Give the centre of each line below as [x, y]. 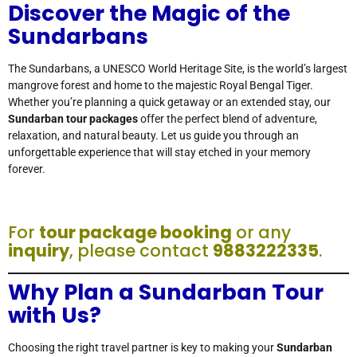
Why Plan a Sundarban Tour [166, 292]
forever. [27, 169]
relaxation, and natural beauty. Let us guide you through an [153, 136]
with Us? [55, 316]
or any [261, 233]
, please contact [141, 251]
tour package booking [135, 233]
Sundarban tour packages [73, 119]
